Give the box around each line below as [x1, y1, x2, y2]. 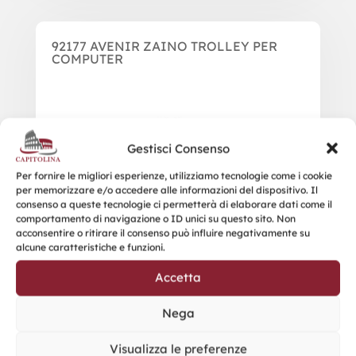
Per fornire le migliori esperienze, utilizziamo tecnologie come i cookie [16, 169, 332, 181]
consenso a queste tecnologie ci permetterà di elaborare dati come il [16, 198, 332, 210]
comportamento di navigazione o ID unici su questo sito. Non [16, 212, 296, 224]
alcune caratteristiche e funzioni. [16, 241, 165, 253]
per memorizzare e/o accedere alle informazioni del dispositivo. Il [16, 184, 318, 195]
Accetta [155, 269, 201, 285]
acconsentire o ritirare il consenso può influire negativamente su [16, 226, 310, 238]
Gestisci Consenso [126, 141, 230, 156]
